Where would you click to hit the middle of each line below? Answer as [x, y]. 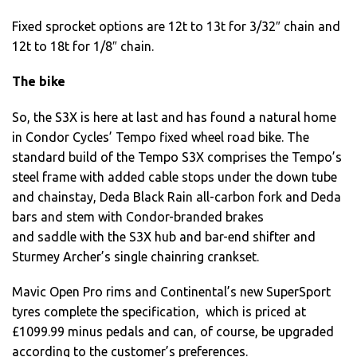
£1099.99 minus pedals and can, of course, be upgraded [173, 331]
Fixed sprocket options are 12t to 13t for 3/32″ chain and [176, 27]
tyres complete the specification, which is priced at [159, 311]
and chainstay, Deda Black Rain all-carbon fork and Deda [177, 196]
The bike [39, 82]
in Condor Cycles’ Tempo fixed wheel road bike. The [161, 137]
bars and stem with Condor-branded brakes [138, 216]
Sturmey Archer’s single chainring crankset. [135, 256]
